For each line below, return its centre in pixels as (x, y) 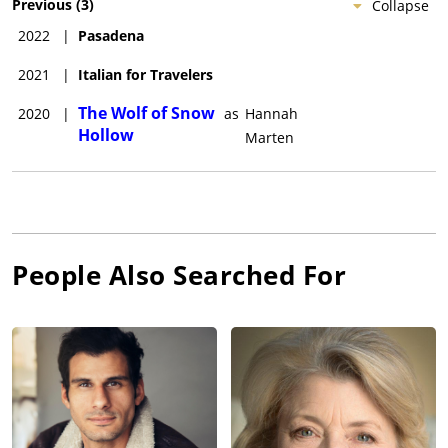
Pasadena (111, 35)
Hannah (272, 113)
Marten (270, 137)
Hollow (106, 134)
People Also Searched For (179, 274)
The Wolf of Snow (146, 112)
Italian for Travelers (145, 74)
